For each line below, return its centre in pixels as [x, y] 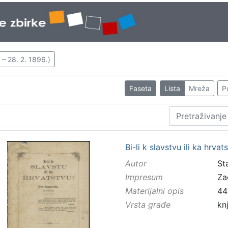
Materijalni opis [154, 191]
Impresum [144, 177]
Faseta [141, 88]
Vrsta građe [148, 205]
